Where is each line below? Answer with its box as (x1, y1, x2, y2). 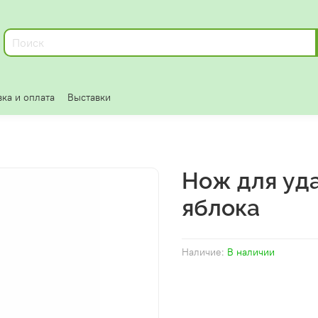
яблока (182, 194, 260, 221)
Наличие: (182, 246, 224, 259)
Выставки (67, 91, 111, 104)
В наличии (227, 246, 275, 259)
